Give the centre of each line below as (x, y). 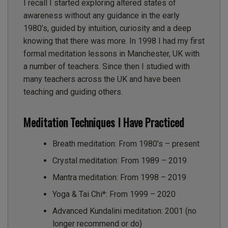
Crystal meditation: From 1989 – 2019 (119, 161)
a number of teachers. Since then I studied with (107, 66)
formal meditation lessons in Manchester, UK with (111, 53)
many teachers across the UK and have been (102, 79)
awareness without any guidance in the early (102, 15)
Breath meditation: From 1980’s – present (126, 144)
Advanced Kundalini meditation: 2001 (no (124, 211)
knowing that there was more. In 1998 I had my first (114, 41)
